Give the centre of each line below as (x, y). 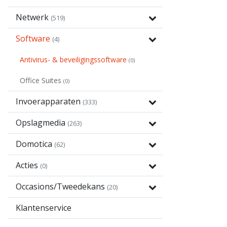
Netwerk (33, 17)
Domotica (35, 144)
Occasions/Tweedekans (61, 186)
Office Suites (42, 80)
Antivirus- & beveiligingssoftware (74, 60)
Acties (28, 165)
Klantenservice (44, 208)
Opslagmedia (42, 123)
